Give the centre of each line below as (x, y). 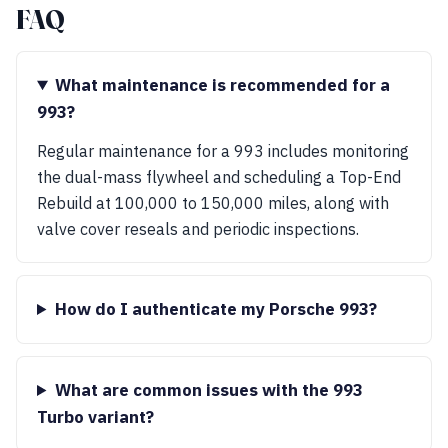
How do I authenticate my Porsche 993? (215, 309)
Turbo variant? (95, 417)
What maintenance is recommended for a (222, 85)
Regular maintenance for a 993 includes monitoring (223, 151)
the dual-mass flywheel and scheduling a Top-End (219, 177)
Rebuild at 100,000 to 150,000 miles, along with (213, 203)
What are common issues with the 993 (208, 390)
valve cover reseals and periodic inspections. (198, 229)
